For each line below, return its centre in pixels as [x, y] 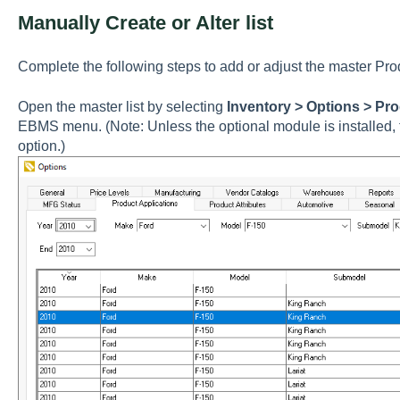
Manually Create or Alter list [145, 22]
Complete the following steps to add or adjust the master [196, 67]
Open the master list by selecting [122, 106]
